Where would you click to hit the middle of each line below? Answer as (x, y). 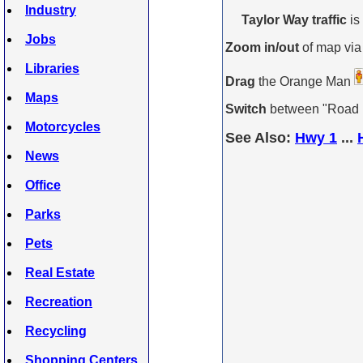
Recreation (59, 302)
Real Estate (60, 273)
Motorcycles (63, 127)
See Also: (260, 138)
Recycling (56, 331)
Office (43, 185)
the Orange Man (305, 81)
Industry (51, 10)
